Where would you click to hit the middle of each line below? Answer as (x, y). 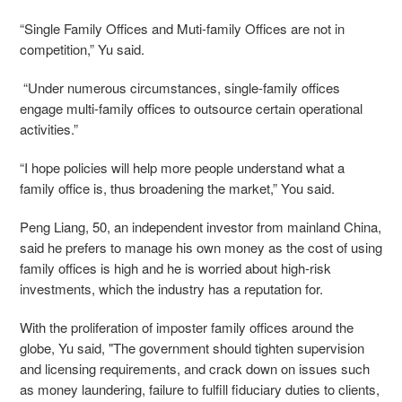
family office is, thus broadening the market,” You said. (177, 188)
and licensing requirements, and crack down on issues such (195, 369)
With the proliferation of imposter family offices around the (187, 328)
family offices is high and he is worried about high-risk (175, 268)
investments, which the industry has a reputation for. (171, 289)
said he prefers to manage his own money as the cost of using (201, 248)
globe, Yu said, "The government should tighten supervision (192, 348)
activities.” (49, 129)
